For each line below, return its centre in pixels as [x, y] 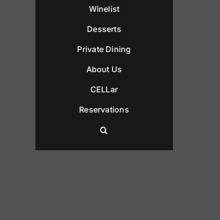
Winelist [104, 9]
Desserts [104, 29]
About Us [104, 69]
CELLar [104, 90]
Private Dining [104, 49]
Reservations [104, 110]
